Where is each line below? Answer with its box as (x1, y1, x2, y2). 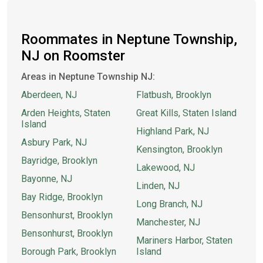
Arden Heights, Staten (21, 107, 110, 119)
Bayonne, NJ (21, 173, 72, 184)
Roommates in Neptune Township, (21, 31, 237, 48)
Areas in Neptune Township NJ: (21, 71, 155, 82)
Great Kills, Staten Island (136, 107, 237, 119)
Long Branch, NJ (136, 198, 203, 210)
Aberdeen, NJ (21, 89, 77, 100)
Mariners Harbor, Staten (136, 235, 232, 246)
